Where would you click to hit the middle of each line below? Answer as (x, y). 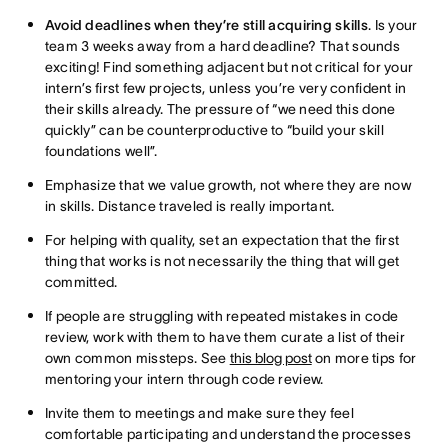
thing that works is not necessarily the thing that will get (222, 261)
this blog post (270, 358)
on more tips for (364, 358)
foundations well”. (101, 151)
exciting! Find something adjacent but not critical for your (229, 67)
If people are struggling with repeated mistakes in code (221, 316)
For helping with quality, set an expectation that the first (222, 240)
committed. (81, 282)
